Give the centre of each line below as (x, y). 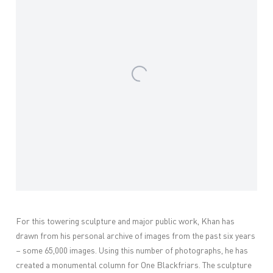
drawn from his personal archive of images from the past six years (136, 236)
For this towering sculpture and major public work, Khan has (126, 222)
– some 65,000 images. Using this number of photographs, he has (132, 251)
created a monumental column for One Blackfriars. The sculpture (134, 265)
